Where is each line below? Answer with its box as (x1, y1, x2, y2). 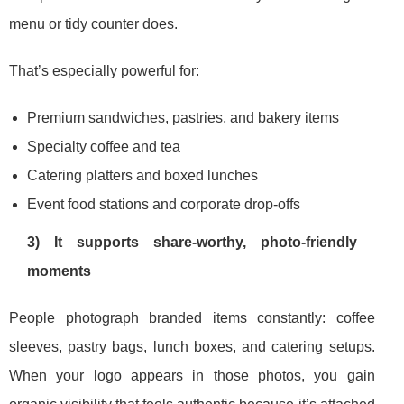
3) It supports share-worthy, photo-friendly (27, 234, 357, 251)
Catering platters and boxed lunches (27, 168, 258, 184)
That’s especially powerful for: (9, 63, 199, 79)
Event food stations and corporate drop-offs (27, 197, 300, 213)
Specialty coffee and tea (27, 139, 180, 155)
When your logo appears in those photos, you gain (9, 368, 375, 384)
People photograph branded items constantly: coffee (9, 310, 375, 326)
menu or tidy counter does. (9, 16, 178, 32)
